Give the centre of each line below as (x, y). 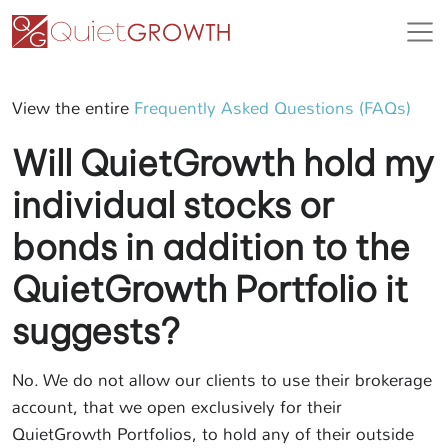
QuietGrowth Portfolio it (210, 289)
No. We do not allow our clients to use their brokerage (222, 380)
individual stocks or (173, 205)
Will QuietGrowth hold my (223, 163)
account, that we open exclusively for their (177, 407)
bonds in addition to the (211, 247)
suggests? (96, 331)
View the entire (73, 108)
